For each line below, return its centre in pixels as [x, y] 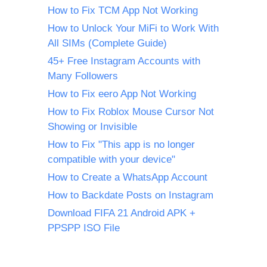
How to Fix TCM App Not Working [123, 11]
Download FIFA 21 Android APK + [122, 213]
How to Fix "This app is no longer [121, 145]
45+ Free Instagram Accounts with [124, 61]
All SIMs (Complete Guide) [107, 44]
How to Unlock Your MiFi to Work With [133, 29]
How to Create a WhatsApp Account [128, 178]
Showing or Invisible [92, 127]
